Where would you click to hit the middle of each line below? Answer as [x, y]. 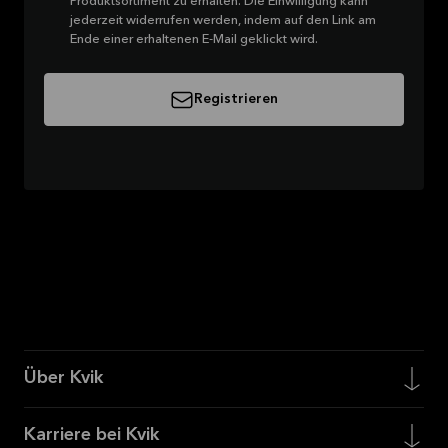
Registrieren [236, 99]
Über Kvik [64, 378]
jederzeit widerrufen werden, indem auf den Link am [223, 20]
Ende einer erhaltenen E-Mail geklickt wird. [194, 39]
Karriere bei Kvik [92, 435]
